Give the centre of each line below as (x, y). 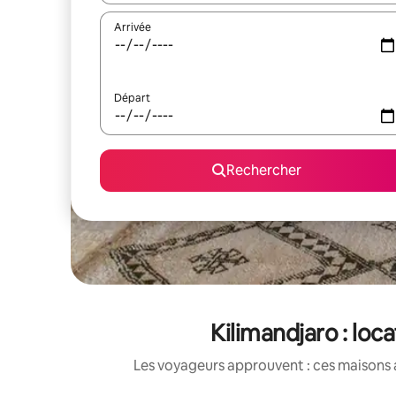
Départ (132, 98)
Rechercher (263, 170)
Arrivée (133, 27)
